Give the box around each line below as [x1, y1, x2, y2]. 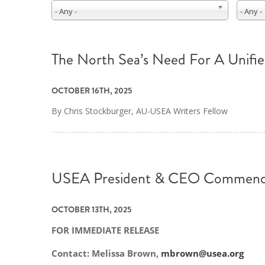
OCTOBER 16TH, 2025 [51, 85, 132, 97]
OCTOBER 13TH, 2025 [51, 203, 131, 216]
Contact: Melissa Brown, [51, 247, 161, 259]
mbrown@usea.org [161, 247, 244, 259]
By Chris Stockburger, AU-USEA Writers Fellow [51, 105, 228, 117]
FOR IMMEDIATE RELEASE [51, 224, 159, 236]
